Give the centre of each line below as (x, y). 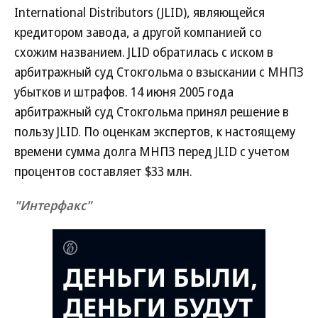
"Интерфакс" (53, 205)
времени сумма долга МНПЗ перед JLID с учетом (152, 151)
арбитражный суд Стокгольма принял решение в (152, 111)
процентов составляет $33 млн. (103, 171)
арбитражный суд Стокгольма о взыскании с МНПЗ (159, 72)
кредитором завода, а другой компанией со (138, 32)
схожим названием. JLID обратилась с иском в (144, 52)
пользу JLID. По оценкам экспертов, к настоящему (155, 131)
